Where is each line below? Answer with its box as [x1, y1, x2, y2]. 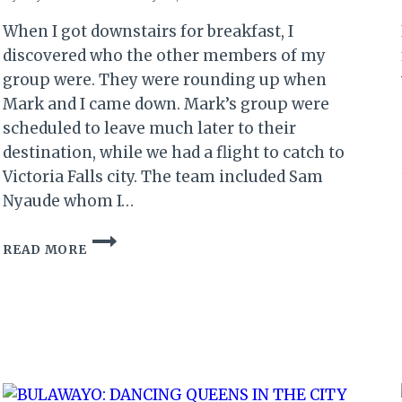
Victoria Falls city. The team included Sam [3, 167, 324, 188]
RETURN [85, 267, 144, 284]
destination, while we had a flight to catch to [3, 143, 345, 163]
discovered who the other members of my [3, 46, 327, 66]
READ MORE [3, 242, 87, 258]
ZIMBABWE [85, 249, 164, 265]
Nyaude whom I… [3, 191, 135, 212]
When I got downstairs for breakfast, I [3, 22, 294, 42]
